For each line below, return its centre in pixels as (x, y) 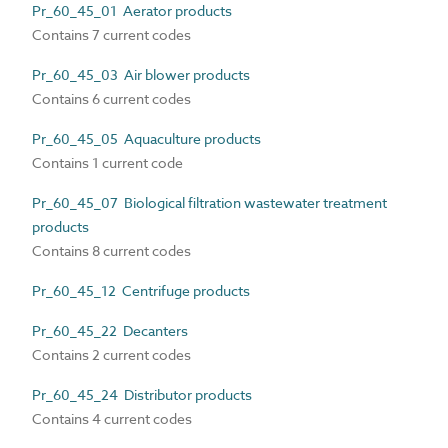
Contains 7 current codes (111, 34)
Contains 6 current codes (111, 98)
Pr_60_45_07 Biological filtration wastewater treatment (209, 202)
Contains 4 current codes (112, 418)
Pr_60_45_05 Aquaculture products (146, 138)
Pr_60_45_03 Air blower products (141, 74)
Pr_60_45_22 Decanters (110, 330)
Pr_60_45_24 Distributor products (142, 394)
